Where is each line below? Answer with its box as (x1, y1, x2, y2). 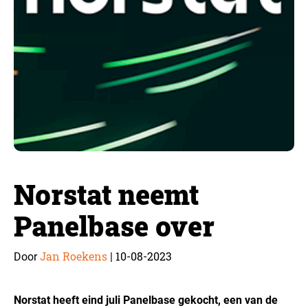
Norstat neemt (14, 176, 199, 212)
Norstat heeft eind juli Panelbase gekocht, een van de (14, 294, 278, 307)
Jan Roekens (40, 249, 107, 263)
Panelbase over (14, 208, 214, 244)
